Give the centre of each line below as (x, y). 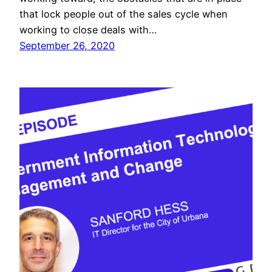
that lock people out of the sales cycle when (124, 14)
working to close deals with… (88, 30)
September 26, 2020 (67, 46)
